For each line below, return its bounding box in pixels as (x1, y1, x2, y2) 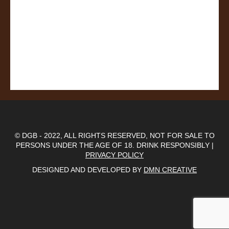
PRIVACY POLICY (85, 151, 144, 159)
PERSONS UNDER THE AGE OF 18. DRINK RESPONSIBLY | (15, 141, 214, 149)
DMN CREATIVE (144, 166, 197, 174)
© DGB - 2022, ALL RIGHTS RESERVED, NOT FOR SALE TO (14, 131, 215, 140)
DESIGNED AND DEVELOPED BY (32, 166, 144, 174)
